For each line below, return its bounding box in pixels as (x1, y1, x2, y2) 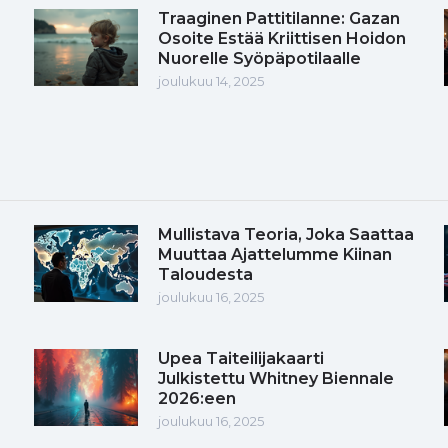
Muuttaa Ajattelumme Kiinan (158, 244, 392, 264)
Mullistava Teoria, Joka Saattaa (158, 224, 414, 244)
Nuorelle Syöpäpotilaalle (158, 48, 361, 68)
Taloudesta (158, 264, 253, 284)
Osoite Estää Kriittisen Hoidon (158, 28, 406, 48)
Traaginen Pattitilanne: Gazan (158, 8, 400, 28)
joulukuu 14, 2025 (158, 72, 264, 89)
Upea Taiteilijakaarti (158, 348, 324, 368)
